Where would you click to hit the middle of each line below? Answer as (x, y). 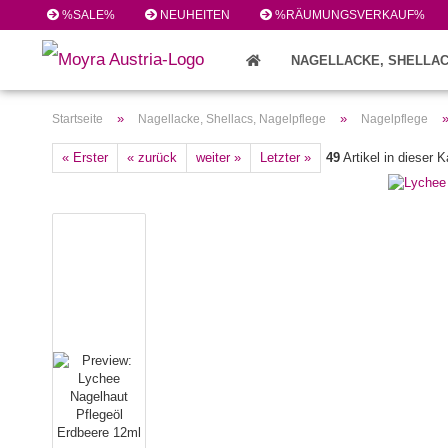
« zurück (152, 157)
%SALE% (87, 15)
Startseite (77, 119)
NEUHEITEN (193, 15)
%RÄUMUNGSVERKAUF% (348, 15)
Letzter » (285, 157)
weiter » (218, 157)
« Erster (85, 157)
